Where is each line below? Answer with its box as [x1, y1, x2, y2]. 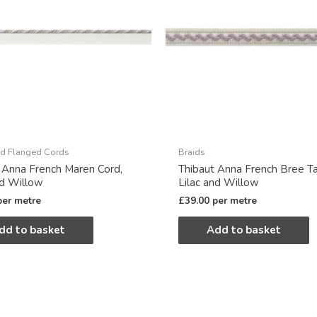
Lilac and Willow [178, 175, 259, 190]
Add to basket [207, 223, 281, 238]
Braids [178, 146, 205, 159]
